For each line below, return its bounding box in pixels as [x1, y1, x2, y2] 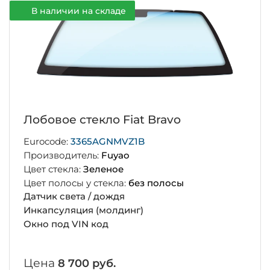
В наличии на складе [31, 5, 126, 16]
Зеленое [83, 163, 124, 175]
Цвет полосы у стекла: [23, 177, 128, 189]
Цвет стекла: [23, 163, 83, 175]
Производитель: [23, 149, 101, 162]
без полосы [128, 177, 184, 189]
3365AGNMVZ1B [70, 136, 145, 148]
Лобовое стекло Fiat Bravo [23, 113, 181, 127]
